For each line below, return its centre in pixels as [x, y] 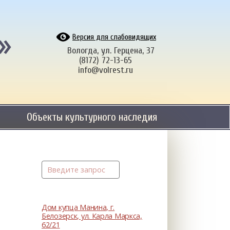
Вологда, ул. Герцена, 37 [111, 51]
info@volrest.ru [106, 70]
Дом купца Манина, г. [78, 207]
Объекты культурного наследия [92, 117]
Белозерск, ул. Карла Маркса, [92, 216]
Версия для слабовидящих [114, 37]
